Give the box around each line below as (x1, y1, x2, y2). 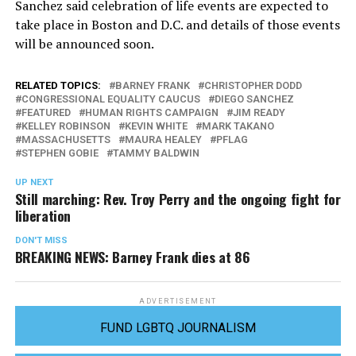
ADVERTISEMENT (138, 296, 218, 305)
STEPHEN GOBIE (21, 146, 99, 159)
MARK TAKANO (201, 119, 274, 132)
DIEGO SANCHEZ (214, 92, 294, 105)
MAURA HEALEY (124, 133, 202, 145)
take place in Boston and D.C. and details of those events (14, 15, 340, 33)
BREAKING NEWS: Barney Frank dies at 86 (14, 246, 250, 267)
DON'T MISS (14, 234, 68, 246)
